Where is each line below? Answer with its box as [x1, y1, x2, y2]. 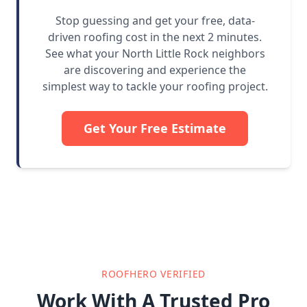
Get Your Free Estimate [84, 120, 226, 137]
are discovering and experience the [64, 62, 246, 78]
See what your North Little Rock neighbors [45, 46, 265, 62]
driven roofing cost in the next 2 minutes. [48, 29, 262, 45]
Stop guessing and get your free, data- [55, 13, 255, 29]
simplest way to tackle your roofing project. [42, 79, 268, 95]
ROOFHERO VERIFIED [101, 267, 206, 281]
